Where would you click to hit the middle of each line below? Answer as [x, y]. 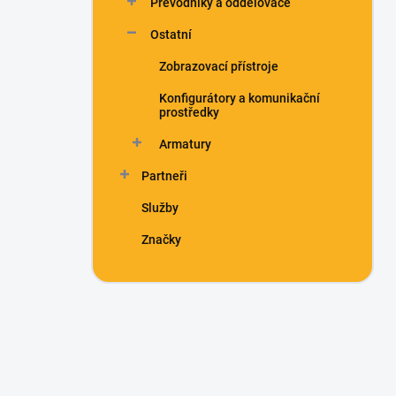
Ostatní [171, 34]
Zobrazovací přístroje [219, 66]
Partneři [164, 176]
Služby [160, 208]
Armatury [185, 144]
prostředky [189, 112]
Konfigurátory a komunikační [240, 98]
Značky [161, 240]
